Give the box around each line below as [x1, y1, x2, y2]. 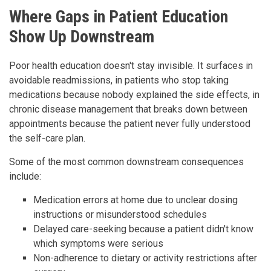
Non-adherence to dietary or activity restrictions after [33, 252, 257, 264]
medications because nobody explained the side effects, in [9, 88, 260, 100]
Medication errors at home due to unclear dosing [33, 194, 238, 206]
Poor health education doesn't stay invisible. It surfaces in [9, 59, 253, 71]
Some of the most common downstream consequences [9, 155, 244, 168]
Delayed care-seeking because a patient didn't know [33, 223, 253, 235]
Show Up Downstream [9, 26, 154, 47]
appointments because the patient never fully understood [9, 117, 250, 129]
